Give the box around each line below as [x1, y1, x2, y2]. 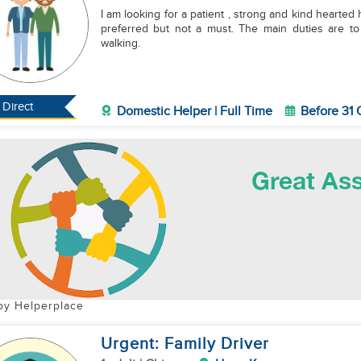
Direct [2, 100, 34, 114]
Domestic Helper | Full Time [116, 104, 272, 119]
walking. [100, 37, 140, 50]
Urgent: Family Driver [100, 334, 269, 354]
